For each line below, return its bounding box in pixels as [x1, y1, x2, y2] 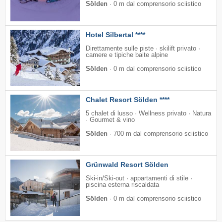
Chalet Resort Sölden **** [86, 96, 169, 104]
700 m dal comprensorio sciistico [113, 130, 208, 138]
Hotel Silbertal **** [86, 31, 145, 39]
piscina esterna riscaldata [86, 181, 159, 189]
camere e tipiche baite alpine [86, 52, 168, 59]
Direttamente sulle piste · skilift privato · [86, 45, 200, 53]
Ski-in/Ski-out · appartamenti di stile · [86, 175, 192, 182]
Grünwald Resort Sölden [86, 161, 168, 169]
